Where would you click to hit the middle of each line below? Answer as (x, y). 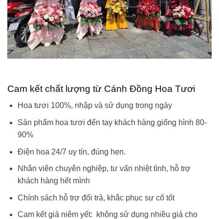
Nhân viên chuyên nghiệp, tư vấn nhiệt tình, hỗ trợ (104, 169)
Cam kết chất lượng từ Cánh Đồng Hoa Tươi (101, 88)
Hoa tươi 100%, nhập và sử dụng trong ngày (95, 106)
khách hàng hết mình (54, 181)
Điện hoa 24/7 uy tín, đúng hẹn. (71, 152)
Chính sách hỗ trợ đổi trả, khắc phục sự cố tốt (96, 197)
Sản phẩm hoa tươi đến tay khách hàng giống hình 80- (112, 123)
